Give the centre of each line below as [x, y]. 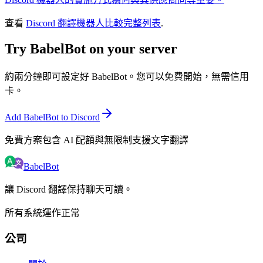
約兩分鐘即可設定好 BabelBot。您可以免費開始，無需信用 [127, 76]
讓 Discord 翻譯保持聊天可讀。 [69, 189]
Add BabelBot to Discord [52, 117]
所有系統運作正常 [42, 213]
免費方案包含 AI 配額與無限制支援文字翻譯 [97, 140]
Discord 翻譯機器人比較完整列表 [93, 23]
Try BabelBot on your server [91, 48]
